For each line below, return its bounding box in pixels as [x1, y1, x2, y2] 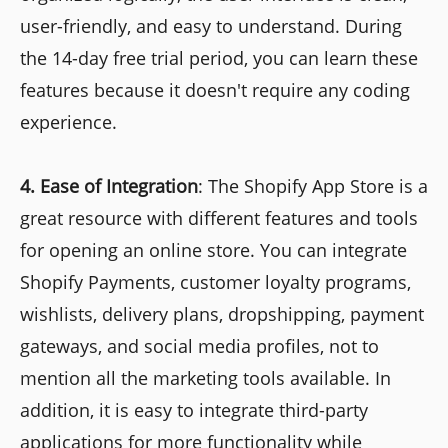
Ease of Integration [40, 173, 198, 198]
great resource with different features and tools [20, 205, 418, 230]
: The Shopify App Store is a [198, 173, 428, 198]
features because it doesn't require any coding [20, 77, 410, 102]
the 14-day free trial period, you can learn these [20, 45, 418, 70]
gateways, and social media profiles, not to [20, 333, 379, 358]
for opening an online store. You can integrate [20, 237, 407, 262]
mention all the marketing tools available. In [20, 365, 391, 390]
